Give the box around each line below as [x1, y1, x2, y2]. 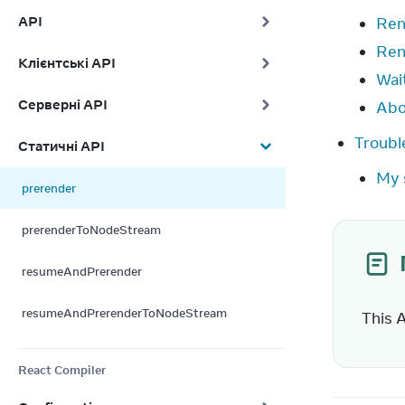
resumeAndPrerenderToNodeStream [22, 306, 227, 320]
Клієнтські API [18, 54, 116, 71]
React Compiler [18, 363, 106, 377]
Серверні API [18, 96, 108, 113]
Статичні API [18, 137, 105, 155]
